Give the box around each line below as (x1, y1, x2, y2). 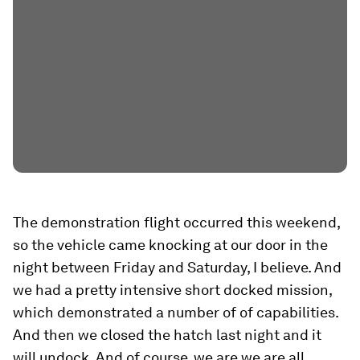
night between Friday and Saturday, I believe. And (13, 259, 342, 276)
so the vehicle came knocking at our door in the (13, 236, 328, 253)
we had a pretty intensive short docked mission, (13, 281, 332, 298)
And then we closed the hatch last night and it (13, 326, 321, 343)
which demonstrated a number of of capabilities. (13, 304, 338, 321)
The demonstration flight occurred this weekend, (13, 214, 340, 231)
